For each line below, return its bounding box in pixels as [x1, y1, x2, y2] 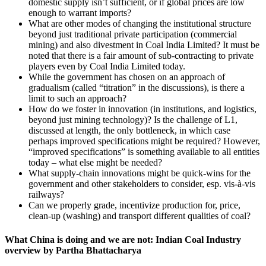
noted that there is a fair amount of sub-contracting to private [28, 50, 254, 61]
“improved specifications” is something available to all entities [28, 147, 259, 157]
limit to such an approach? [28, 93, 126, 104]
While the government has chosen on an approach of [28, 72, 225, 83]
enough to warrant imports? [28, 8, 131, 18]
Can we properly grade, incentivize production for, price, [28, 200, 240, 211]
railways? [28, 189, 64, 200]
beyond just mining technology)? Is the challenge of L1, [28, 115, 237, 125]
